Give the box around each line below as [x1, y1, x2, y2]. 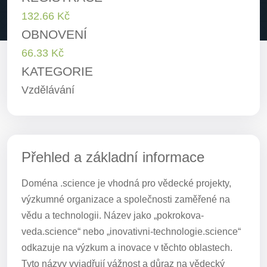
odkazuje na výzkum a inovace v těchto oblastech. [21, 243, 232, 253]
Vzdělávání [21, 83, 74, 96]
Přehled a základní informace [21, 149, 204, 165]
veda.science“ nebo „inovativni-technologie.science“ [21, 226, 241, 237]
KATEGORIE [21, 64, 93, 78]
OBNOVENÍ [21, 27, 87, 41]
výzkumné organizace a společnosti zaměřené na [21, 194, 230, 204]
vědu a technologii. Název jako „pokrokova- [21, 210, 204, 221]
